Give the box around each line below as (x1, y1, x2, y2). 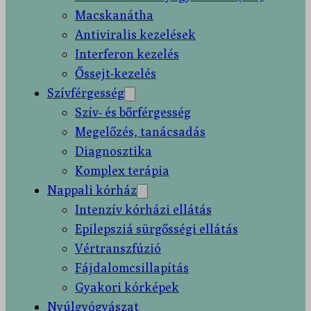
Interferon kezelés (75, 47, 179, 61)
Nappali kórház (47, 183, 137, 197)
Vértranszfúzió (75, 241, 161, 255)
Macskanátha (75, 8, 153, 22)
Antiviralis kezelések (75, 27, 196, 42)
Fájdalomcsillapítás (75, 260, 189, 275)
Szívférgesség (47, 85, 124, 100)
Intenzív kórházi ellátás (75, 202, 212, 217)
